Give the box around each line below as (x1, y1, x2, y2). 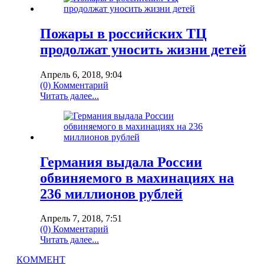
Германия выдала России (40, 154, 202, 170)
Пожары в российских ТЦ (40, 25, 207, 41)
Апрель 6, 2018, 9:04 (40, 69, 122, 80)
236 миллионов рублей (40, 186, 183, 202)
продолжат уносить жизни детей (40, 41, 246, 57)
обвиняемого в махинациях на (40, 170, 234, 186)
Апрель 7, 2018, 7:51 (40, 213, 122, 224)
